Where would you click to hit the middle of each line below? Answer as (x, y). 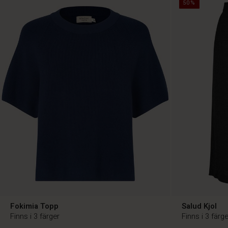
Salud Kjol (199, 206)
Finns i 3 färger (35, 216)
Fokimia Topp (34, 206)
